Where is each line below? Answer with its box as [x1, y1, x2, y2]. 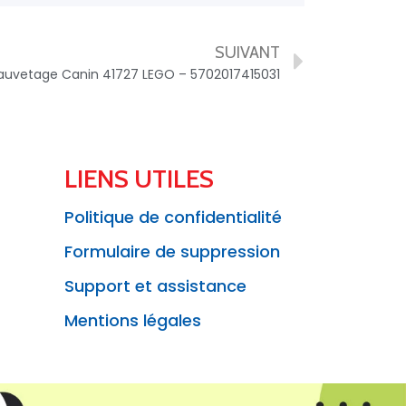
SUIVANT [215, 43, 280, 63]
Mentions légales [64, 309, 201, 333]
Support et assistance [64, 275, 246, 298]
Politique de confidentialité [64, 206, 282, 229]
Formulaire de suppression [64, 240, 280, 264]
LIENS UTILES [64, 163, 214, 195]
